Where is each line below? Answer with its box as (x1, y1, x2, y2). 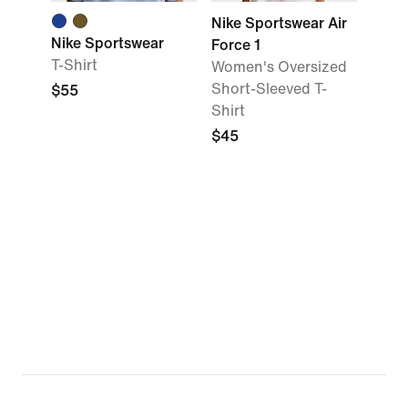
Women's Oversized (211, 59, 347, 75)
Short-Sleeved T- (211, 81, 327, 97)
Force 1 (211, 37, 260, 53)
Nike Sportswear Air (211, 15, 347, 31)
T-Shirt (51, 57, 97, 73)
